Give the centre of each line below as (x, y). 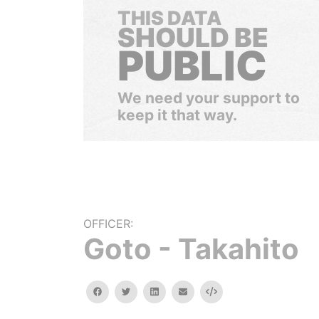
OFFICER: (108, 224)
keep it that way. (177, 115)
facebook (122, 291)
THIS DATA (169, 18)
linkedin (174, 291)
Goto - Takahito (191, 249)
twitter (144, 291)
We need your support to (209, 98)
